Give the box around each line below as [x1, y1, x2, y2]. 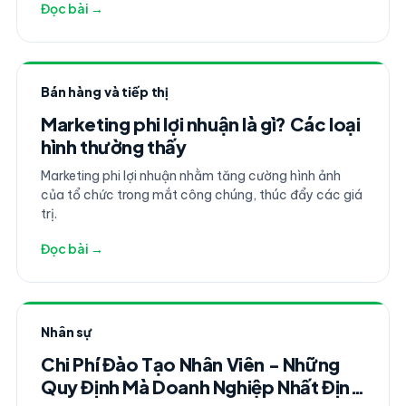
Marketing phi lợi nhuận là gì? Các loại [40, 112, 361, 135]
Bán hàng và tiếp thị [40, 83, 169, 100]
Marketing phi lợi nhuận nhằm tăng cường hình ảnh [40, 168, 341, 184]
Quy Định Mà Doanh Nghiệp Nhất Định [40, 375, 361, 398]
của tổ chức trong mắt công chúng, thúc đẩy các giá [40, 187, 362, 203]
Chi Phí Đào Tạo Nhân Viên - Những [40, 353, 340, 375]
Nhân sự [40, 324, 92, 340]
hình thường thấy [40, 135, 187, 158]
